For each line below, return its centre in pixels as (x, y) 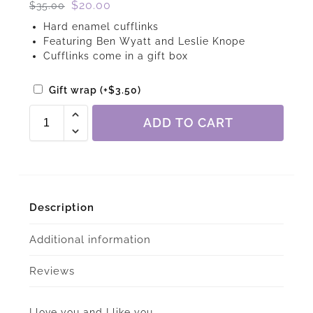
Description (61, 208)
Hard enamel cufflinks (101, 26)
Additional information (90, 239)
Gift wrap (74, 90)
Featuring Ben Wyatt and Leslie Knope (144, 41)
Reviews (52, 271)
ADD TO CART (188, 123)
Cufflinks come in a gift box (115, 56)
